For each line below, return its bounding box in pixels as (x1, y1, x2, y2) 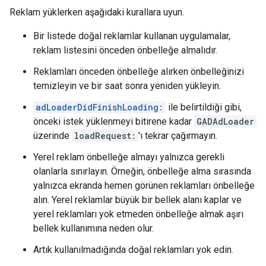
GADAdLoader (197, 116, 254, 127)
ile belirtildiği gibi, (166, 102, 242, 113)
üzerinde (33, 130, 72, 141)
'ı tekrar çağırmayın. (138, 130, 217, 141)
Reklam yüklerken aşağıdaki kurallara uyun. (9, 7, 184, 18)
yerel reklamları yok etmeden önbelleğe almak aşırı (33, 208, 243, 220)
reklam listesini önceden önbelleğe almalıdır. (33, 45, 217, 56)
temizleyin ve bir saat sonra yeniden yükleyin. (33, 80, 221, 91)
